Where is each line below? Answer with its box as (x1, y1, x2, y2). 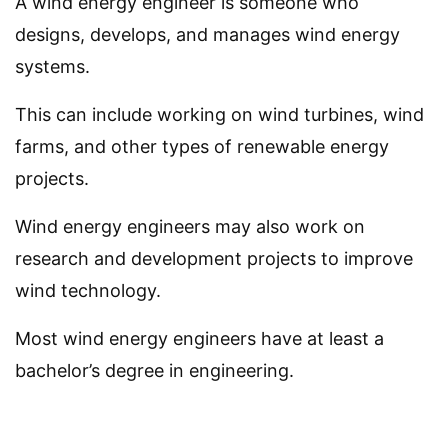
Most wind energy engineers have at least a (15, 328, 384, 350)
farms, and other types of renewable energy (15, 136, 389, 158)
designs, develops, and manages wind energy (15, 24, 400, 46)
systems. (15, 56, 90, 78)
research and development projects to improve (15, 248, 413, 270)
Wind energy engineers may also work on (15, 216, 365, 238)
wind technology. (15, 280, 161, 302)
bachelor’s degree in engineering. (15, 360, 294, 382)
